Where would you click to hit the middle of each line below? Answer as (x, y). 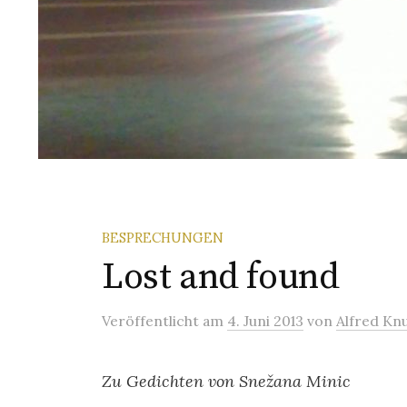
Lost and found (221, 277)
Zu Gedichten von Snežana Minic (226, 381)
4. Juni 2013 (265, 321)
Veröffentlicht (152, 321)
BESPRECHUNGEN (163, 238)
